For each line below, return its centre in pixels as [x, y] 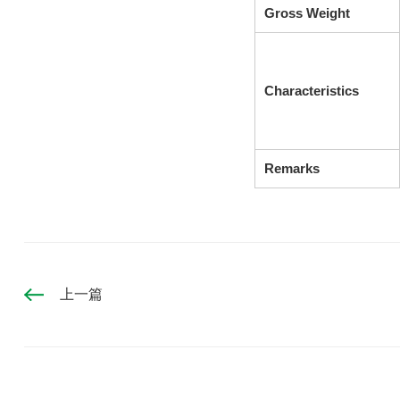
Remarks [292, 168]
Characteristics [311, 91]
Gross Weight [307, 13]
